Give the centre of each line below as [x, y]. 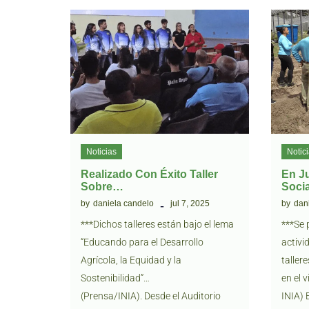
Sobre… [102, 187]
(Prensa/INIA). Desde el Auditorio [151, 296]
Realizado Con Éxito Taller [149, 174]
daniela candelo [123, 203]
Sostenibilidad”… [115, 278]
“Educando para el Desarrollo [142, 242]
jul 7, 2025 [190, 203]
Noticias [101, 152]
